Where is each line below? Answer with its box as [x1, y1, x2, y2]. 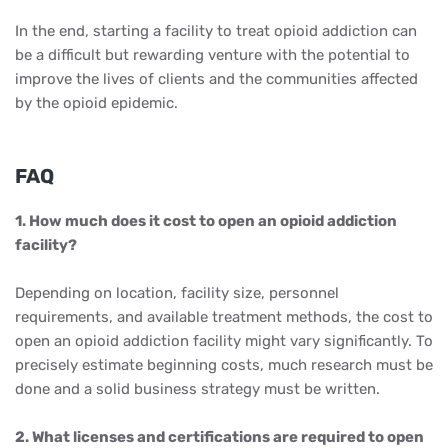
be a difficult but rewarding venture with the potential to [15, 46, 410, 64]
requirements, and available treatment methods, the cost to [15, 308, 433, 326]
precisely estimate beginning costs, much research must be [15, 356, 433, 374]
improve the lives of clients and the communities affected [15, 70, 418, 88]
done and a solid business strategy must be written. [15, 380, 380, 398]
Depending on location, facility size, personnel [15, 284, 339, 302]
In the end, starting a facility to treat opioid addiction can [15, 22, 417, 40]
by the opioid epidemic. [15, 94, 178, 112]
